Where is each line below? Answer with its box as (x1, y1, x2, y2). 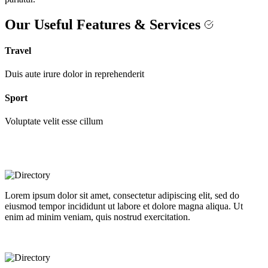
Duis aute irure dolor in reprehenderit (5, 69, 144, 80)
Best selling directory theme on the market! (5, 232, 178, 242)
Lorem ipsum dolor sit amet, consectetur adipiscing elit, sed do (5, 190, 239, 200)
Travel (5, 45, 31, 56)
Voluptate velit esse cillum (5, 115, 103, 126)
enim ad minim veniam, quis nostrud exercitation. (5, 211, 190, 222)
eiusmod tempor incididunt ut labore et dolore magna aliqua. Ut (5, 200, 243, 211)
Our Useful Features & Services (5, 16, 204, 32)
